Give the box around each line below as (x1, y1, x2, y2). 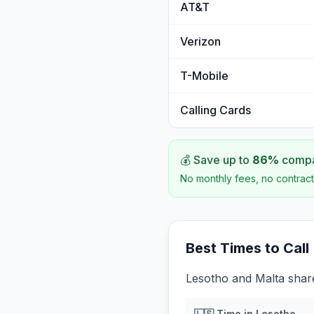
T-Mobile (180, 69, 228, 83)
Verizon (180, 34, 221, 48)
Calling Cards (180, 103, 251, 117)
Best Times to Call (186, 240, 309, 257)
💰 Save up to (180, 153, 252, 167)
